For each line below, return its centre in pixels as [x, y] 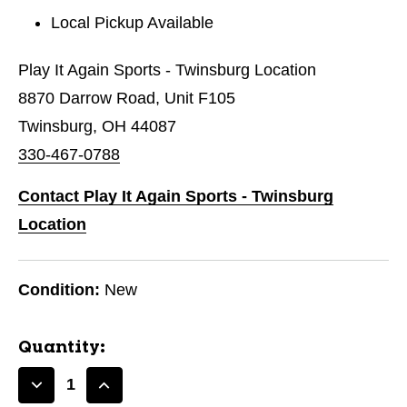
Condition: [59, 289]
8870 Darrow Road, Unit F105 [127, 98]
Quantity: [62, 347]
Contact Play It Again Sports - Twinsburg [176, 196]
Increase [138, 394]
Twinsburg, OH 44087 [97, 126]
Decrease [73, 394]
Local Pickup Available [133, 22]
